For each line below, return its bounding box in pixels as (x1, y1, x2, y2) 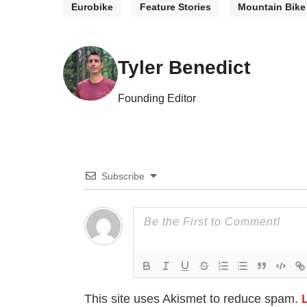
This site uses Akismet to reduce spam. (84, 292, 302, 306)
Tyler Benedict (118, 57, 250, 78)
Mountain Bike (238, 1, 306, 12)
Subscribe (101, 171, 145, 182)
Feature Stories (140, 1, 211, 12)
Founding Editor (118, 93, 196, 104)
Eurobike (71, 1, 113, 12)
